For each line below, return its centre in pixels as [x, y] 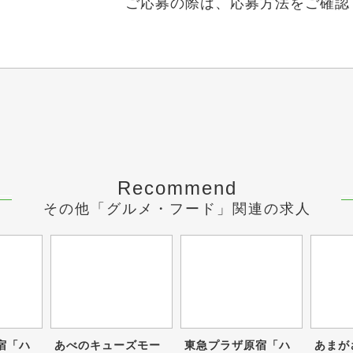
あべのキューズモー [108, 345]
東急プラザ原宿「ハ [238, 345]
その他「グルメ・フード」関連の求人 [177, 209]
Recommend [177, 188]
